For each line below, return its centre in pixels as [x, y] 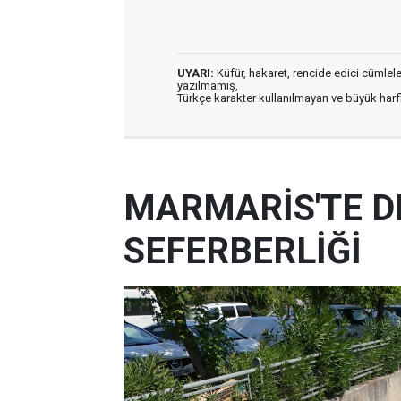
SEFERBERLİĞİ [243, 251]
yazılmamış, [208, 85]
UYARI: [196, 73]
